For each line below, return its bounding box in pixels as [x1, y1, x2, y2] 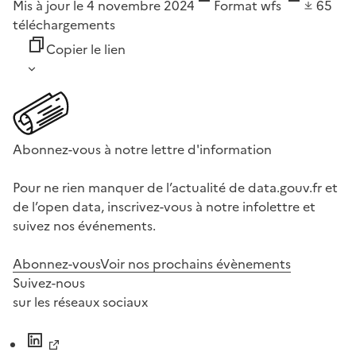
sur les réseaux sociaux [13, 292, 148, 312]
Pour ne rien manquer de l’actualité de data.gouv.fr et [13, 178, 338, 198]
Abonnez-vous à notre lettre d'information [13, 140, 272, 160]
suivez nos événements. [13, 216, 156, 236]
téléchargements [13, 15, 115, 35]
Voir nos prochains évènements [100, 254, 291, 274]
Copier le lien [46, 40, 126, 60]
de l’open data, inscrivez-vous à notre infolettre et [13, 197, 315, 217]
